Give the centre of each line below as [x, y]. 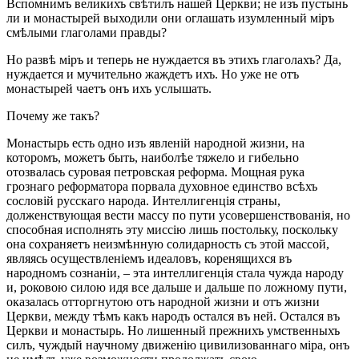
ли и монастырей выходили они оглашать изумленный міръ [170, 18]
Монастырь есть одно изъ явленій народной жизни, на [155, 143]
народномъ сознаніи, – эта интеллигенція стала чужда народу [175, 272]
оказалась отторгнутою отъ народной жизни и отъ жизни [163, 301]
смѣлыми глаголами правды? [87, 32]
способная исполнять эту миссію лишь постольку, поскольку [172, 229]
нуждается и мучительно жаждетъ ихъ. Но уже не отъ [153, 74]
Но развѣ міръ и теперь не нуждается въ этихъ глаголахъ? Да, [174, 59]
